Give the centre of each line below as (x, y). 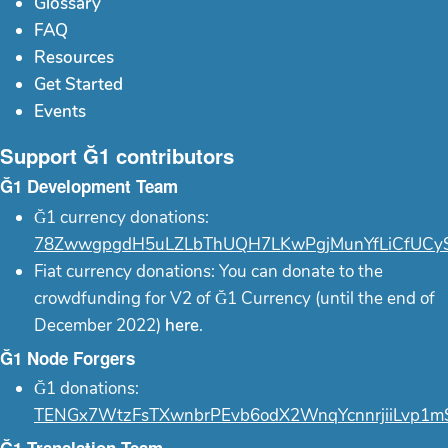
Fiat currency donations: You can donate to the (208, 271)
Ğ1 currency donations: (121, 217)
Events (60, 111)
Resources (74, 57)
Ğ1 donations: (86, 389)
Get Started (78, 84)
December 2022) (99, 325)
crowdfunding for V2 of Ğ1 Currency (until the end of (234, 298)
